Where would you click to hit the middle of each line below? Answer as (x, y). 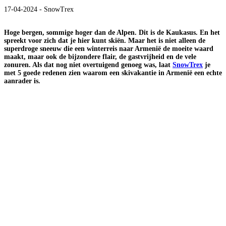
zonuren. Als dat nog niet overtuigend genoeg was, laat (88, 65)
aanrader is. (22, 81)
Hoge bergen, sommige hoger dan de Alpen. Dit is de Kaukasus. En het (112, 32)
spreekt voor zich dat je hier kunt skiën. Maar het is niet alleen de (105, 40)
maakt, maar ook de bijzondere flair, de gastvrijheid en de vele (100, 56)
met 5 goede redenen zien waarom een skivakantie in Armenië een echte (113, 73)
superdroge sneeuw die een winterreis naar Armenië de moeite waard (109, 48)
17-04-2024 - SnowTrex (39, 9)
